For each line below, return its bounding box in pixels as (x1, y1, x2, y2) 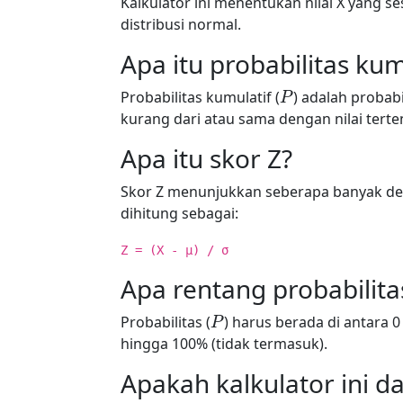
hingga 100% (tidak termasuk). (121, 334, 327, 354)
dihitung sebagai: (121, 203, 238, 223)
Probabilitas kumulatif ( (121, 87, 280, 107)
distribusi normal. (121, 14, 241, 34)
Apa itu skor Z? (121, 141, 292, 175)
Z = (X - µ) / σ (121, 243, 228, 257)
